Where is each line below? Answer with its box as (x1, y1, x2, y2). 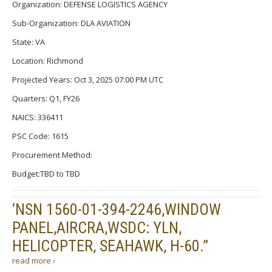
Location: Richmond (12, 55, 83, 66)
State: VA (12, 36, 45, 47)
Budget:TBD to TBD (12, 168, 80, 179)
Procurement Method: (12, 149, 92, 160)
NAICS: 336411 (12, 111, 63, 123)
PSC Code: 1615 (12, 130, 69, 141)
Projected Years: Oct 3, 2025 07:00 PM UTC (12, 73, 163, 85)
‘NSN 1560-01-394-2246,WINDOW (12, 200, 221, 219)
